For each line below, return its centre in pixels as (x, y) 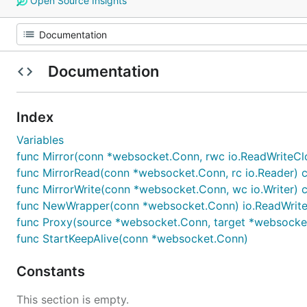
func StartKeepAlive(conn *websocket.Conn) (132, 238)
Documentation (103, 71)
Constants (52, 271)
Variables (40, 140)
